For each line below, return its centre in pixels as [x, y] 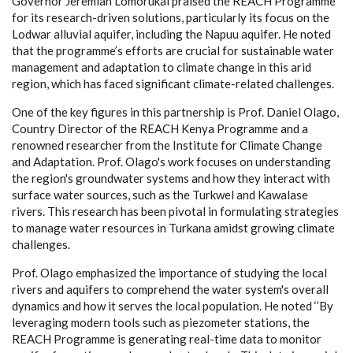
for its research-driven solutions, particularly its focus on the [171, 17]
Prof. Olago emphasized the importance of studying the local [169, 272]
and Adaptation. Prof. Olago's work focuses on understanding [171, 161]
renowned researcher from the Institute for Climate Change [167, 145]
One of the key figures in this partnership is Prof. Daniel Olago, [175, 111]
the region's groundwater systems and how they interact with [171, 178]
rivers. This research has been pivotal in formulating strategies [175, 211]
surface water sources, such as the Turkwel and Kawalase [160, 194]
